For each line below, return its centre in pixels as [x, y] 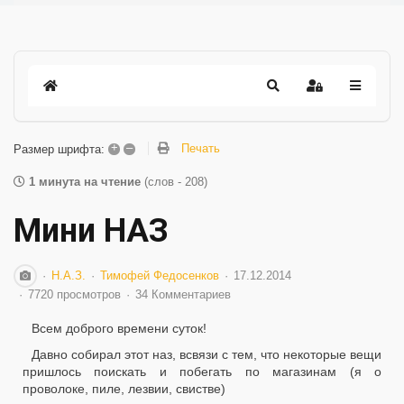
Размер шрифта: [59, 149]
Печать [201, 149]
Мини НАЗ [91, 231]
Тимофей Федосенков [160, 275]
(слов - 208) [176, 182]
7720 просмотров [74, 294]
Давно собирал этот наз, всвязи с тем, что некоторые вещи [207, 354]
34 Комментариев [183, 294]
